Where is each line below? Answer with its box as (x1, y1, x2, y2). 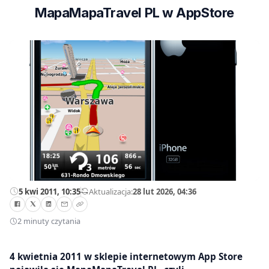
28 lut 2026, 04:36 (133, 186, 196, 197)
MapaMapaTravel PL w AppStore (35, 5, 234, 20)
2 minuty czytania (17, 216, 80, 227)
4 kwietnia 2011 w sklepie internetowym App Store (10, 250, 243, 262)
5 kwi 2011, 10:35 (19, 186, 80, 197)
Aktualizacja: (89, 186, 133, 197)
